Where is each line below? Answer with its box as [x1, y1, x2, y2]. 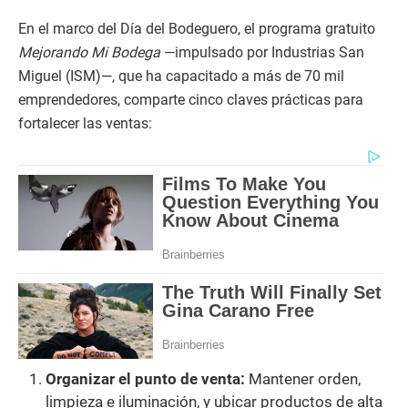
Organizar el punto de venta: [46, 370, 245, 389]
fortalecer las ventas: [18, 115, 152, 132]
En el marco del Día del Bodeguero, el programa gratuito [18, 20, 375, 37]
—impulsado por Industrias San [160, 44, 364, 61]
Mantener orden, [245, 370, 361, 389]
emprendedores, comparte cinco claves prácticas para [18, 91, 363, 108]
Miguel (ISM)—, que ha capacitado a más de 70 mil [18, 67, 344, 85]
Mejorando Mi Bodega [18, 44, 160, 61]
